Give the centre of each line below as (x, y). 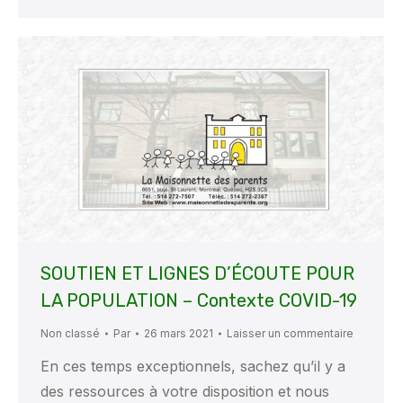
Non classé (70, 334)
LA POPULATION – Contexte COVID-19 (199, 301)
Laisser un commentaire (290, 334)
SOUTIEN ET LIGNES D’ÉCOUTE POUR (197, 274)
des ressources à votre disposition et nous (185, 392)
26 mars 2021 (179, 334)
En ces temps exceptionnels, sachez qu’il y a (193, 367)
